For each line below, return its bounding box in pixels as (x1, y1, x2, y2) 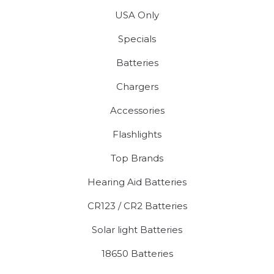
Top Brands (111, 152, 163, 164)
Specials (118, 32, 156, 45)
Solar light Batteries (92, 223, 182, 235)
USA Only (115, 9, 159, 21)
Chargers (116, 80, 158, 92)
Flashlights (113, 128, 161, 140)
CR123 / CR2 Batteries (87, 199, 187, 212)
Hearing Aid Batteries (87, 176, 187, 188)
